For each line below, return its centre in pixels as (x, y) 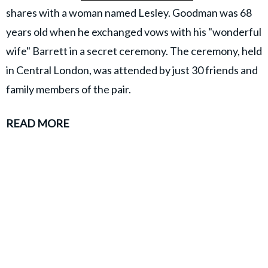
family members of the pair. (68, 89)
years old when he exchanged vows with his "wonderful (134, 32)
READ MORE (38, 124)
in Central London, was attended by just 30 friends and (132, 70)
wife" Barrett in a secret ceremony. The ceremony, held (134, 51)
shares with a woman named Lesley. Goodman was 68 (129, 13)
